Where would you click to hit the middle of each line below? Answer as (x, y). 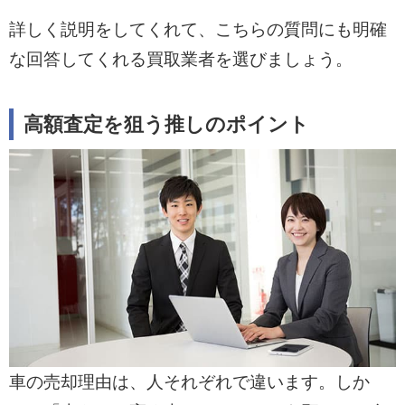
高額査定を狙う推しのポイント (167, 125)
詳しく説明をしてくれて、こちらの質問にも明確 (198, 29)
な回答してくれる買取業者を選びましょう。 (180, 59)
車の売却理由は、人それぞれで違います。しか (189, 382)
